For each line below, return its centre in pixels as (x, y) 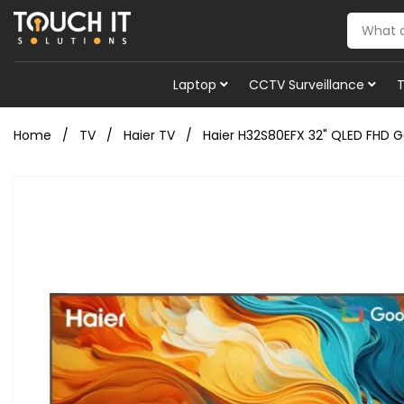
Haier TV (149, 135)
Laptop (195, 85)
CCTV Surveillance (307, 85)
